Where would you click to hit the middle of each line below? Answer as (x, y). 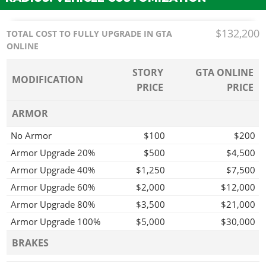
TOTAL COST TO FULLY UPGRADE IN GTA (90, 34)
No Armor (31, 135)
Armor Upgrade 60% (53, 187)
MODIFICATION (48, 79)
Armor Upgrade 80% (53, 204)
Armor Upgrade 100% (56, 221)
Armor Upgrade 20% (53, 152)
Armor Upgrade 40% (53, 170)
